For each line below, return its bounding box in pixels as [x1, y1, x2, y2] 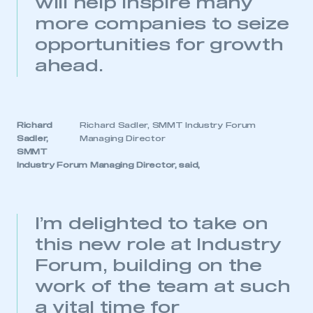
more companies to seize [35, 16, 289, 34]
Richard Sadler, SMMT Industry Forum [80, 122, 256, 130]
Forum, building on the [35, 258, 262, 275]
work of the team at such [35, 279, 291, 296]
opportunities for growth [35, 37, 284, 54]
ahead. [35, 58, 103, 75]
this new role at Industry [35, 237, 281, 254]
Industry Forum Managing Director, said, [17, 161, 201, 170]
